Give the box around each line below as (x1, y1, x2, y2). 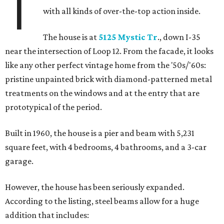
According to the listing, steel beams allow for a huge (5, 196, 199, 206)
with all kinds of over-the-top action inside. (43, 6, 201, 16)
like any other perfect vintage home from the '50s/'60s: (5, 60, 206, 70)
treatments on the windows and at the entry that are (5, 88, 199, 98)
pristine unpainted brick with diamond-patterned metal (5, 74, 212, 84)
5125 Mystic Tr (98, 32, 158, 42)
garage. (5, 156, 33, 166)
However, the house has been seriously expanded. (5, 182, 184, 192)
